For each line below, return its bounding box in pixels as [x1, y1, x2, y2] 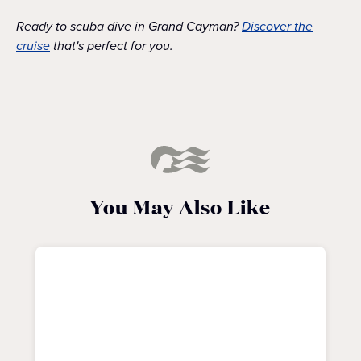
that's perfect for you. [50, 36, 173, 55]
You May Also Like [90, 193, 271, 220]
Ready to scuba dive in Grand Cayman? [16, 17, 242, 35]
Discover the [242, 17, 313, 35]
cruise [16, 36, 50, 55]
